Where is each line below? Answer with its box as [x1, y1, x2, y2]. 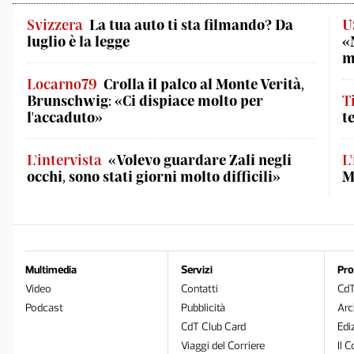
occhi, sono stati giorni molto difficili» [27, 168, 281, 185]
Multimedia [25, 263, 77, 277]
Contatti [181, 282, 219, 296]
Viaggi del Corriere [181, 339, 265, 352]
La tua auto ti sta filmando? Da [89, 16, 293, 33]
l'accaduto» [27, 108, 103, 126]
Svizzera [27, 16, 83, 33]
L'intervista [27, 151, 102, 168]
